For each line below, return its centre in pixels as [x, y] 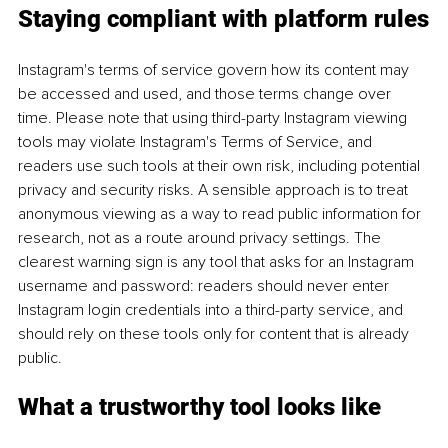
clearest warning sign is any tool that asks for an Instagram [218, 261]
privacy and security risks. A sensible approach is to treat [215, 189]
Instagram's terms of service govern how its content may [215, 69]
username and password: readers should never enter [205, 285]
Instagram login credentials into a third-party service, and [212, 309]
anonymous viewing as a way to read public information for [221, 213]
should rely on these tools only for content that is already [215, 333]
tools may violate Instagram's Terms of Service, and [197, 141]
